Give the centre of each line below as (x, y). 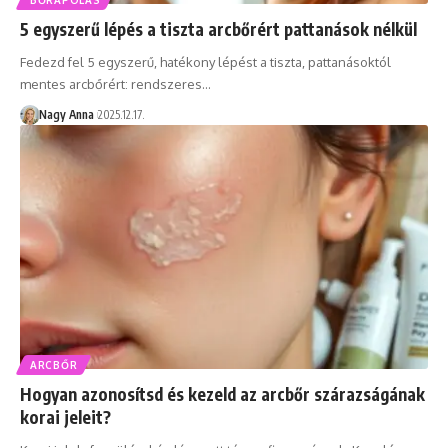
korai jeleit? (65, 417)
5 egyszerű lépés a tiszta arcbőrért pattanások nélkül (218, 28)
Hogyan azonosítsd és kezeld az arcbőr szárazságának (222, 394)
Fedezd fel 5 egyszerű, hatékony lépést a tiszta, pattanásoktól (205, 61)
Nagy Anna (66, 114)
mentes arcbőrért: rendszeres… (115, 83)
